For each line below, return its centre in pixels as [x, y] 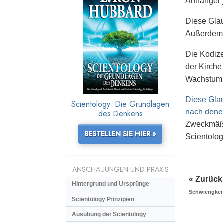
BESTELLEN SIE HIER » [120, 134]
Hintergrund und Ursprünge [111, 184]
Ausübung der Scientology [109, 214]
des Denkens [120, 114]
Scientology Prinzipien [103, 199]
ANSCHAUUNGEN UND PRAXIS [120, 169]
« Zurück [205, 179]
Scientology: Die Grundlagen [120, 104]
